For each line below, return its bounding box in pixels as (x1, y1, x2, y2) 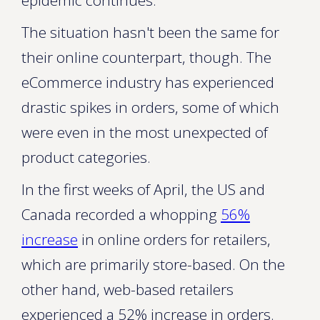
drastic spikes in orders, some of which (21, 97, 279, 117)
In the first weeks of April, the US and (21, 179, 265, 199)
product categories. (21, 147, 151, 167)
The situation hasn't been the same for (21, 22, 279, 42)
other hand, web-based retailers (21, 279, 234, 299)
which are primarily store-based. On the (21, 254, 285, 274)
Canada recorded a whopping (21, 204, 221, 224)
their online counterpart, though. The (21, 47, 271, 67)
